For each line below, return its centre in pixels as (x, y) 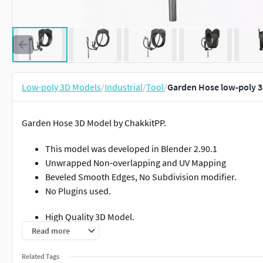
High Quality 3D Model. (90, 217)
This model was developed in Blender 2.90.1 (131, 149)
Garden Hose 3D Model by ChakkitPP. (94, 123)
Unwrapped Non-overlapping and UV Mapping (136, 163)
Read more (51, 231)
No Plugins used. (78, 191)
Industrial (124, 87)
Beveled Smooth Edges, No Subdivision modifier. (141, 177)
